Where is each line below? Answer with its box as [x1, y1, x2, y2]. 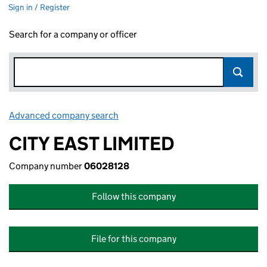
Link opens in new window [120, 110, 226, 121]
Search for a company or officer [9, 29, 137, 40]
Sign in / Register [8, 2, 70, 13]
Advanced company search [9, 110, 119, 121]
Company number [9, 160, 84, 172]
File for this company [91, 233, 176, 244]
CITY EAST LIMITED [9, 132, 175, 156]
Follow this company [91, 191, 176, 202]
